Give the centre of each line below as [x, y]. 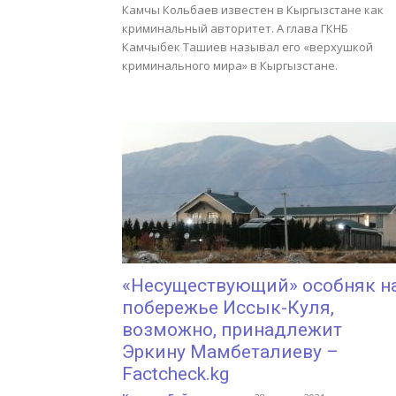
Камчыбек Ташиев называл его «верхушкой [247, 47]
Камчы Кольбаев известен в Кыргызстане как [253, 10]
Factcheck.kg [175, 374]
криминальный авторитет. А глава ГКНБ [235, 28]
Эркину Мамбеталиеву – [230, 352]
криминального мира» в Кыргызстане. [230, 65]
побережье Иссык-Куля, [228, 308]
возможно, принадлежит [232, 330]
